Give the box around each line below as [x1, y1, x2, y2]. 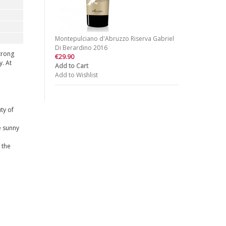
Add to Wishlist [54, 71, 98, 79]
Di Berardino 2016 [54, 43, 107, 52]
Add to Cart [54, 62, 88, 70]
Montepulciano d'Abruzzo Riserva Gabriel [54, 34, 174, 43]
